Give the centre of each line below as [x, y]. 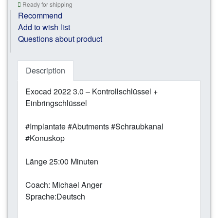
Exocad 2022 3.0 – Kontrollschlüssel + [91, 91]
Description [45, 70]
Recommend [40, 15]
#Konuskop [45, 138]
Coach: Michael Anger [64, 184]
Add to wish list [44, 27]
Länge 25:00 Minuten [62, 161]
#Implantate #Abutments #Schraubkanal [94, 126]
